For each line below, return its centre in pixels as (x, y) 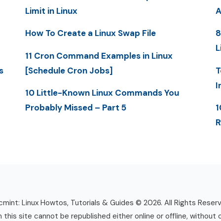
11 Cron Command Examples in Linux (99, 55)
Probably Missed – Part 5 (75, 107)
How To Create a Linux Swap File (90, 33)
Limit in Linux (51, 11)
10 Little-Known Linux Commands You (102, 92)
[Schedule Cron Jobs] (69, 70)
